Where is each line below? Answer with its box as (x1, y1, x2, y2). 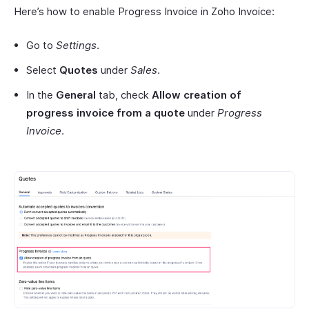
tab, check (96, 88, 152, 101)
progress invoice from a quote (26, 106, 185, 119)
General (56, 88, 96, 101)
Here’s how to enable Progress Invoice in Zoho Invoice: (14, 5, 275, 18)
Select (26, 63, 59, 77)
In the (26, 88, 56, 101)
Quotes (59, 63, 98, 77)
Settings (56, 39, 97, 52)
